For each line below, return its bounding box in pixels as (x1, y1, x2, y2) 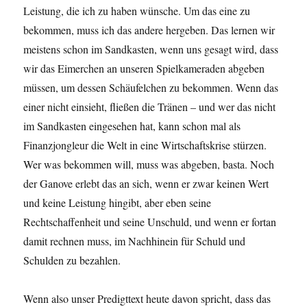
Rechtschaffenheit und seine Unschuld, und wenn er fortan (23, 214, 277, 230)
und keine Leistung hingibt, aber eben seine (23, 195, 212, 210)
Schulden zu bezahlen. (23, 253, 121, 268)
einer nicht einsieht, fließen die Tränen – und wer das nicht (23, 99, 276, 114)
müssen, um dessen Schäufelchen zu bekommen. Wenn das (23, 80, 279, 95)
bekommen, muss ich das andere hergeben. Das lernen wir (23, 23, 275, 38)
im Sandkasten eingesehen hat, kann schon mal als (23, 119, 241, 134)
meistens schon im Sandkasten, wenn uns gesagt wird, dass (23, 42, 279, 57)
